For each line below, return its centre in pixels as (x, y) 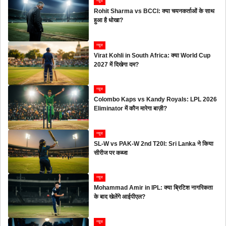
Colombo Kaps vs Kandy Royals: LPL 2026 (156, 100)
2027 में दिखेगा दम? (117, 64)
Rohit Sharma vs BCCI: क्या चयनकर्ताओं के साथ (154, 11)
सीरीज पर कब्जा (111, 153)
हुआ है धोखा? (109, 20)
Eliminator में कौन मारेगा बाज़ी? (131, 109)
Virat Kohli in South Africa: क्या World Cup (152, 55)
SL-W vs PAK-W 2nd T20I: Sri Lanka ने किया (154, 144)
